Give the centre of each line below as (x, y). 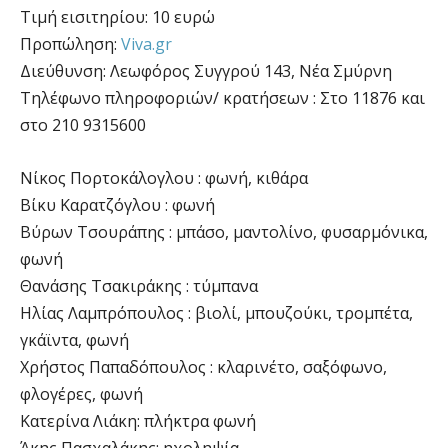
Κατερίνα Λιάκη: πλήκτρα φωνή (138, 420)
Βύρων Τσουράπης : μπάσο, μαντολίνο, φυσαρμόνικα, (224, 231)
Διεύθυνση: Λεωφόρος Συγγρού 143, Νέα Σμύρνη (206, 70)
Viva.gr (146, 43)
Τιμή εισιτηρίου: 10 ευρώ (119, 16)
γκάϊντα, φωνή (74, 339)
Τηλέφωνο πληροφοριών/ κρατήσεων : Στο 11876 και (222, 97)
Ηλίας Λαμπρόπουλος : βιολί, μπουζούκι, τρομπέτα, (216, 312)
